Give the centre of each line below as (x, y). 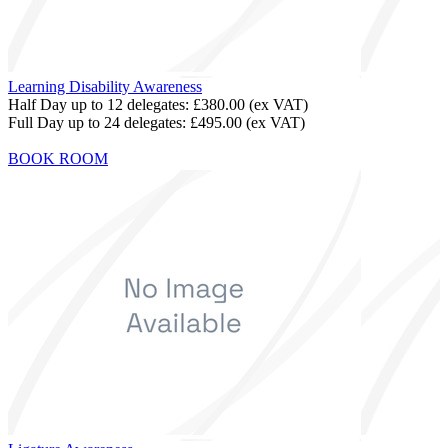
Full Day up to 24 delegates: (99, 122)
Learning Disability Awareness (105, 86)
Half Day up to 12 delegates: (100, 104)
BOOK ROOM (58, 158)
